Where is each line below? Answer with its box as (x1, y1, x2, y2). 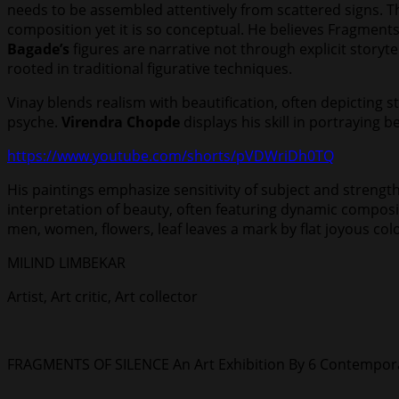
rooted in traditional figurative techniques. (7, 59, 292, 79)
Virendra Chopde (61, 112, 180, 133)
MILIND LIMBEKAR (7, 253, 126, 273)
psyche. (7, 112, 61, 133)
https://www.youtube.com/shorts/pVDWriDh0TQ (7, 146, 334, 167)
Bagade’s (7, 39, 69, 60)
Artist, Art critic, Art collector (7, 287, 198, 307)
